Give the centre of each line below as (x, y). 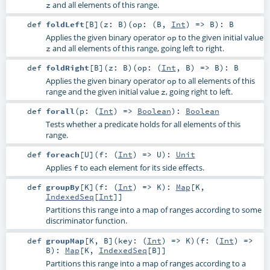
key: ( (132, 240)
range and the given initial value (103, 92)
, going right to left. (199, 92)
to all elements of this (215, 81)
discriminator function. (86, 221)
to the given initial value (220, 37)
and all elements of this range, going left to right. (137, 48)
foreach (62, 155)
